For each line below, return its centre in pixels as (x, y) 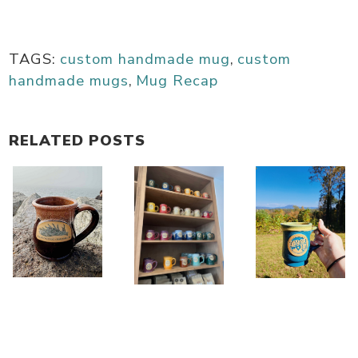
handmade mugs (69, 80)
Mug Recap (177, 80)
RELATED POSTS (78, 140)
